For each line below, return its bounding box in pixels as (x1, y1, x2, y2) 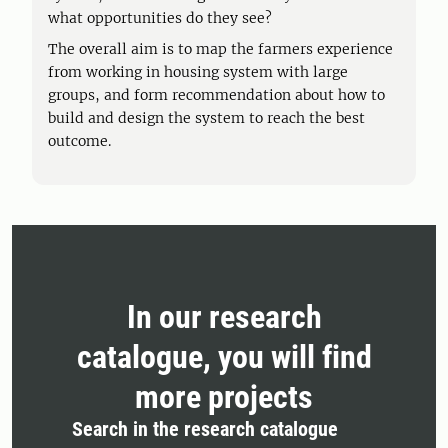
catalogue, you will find (76, 338, 372, 376)
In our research (126, 298, 322, 336)
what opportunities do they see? (48, 9, 272, 27)
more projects (135, 378, 313, 416)
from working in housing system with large (48, 63, 348, 81)
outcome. (48, 132, 115, 150)
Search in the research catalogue (72, 417, 343, 441)
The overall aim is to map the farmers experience (48, 40, 393, 58)
